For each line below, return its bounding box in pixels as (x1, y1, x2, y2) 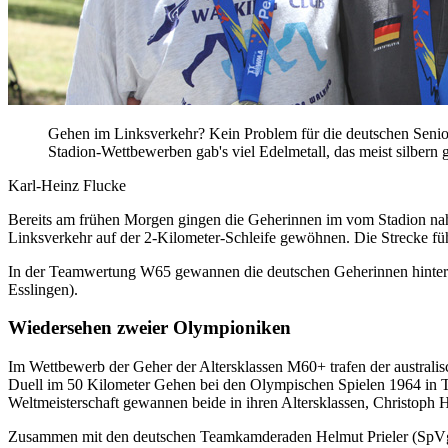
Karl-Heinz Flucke (8, 176, 126, 194)
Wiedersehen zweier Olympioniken (8, 317, 291, 339)
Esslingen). (8, 280, 78, 298)
